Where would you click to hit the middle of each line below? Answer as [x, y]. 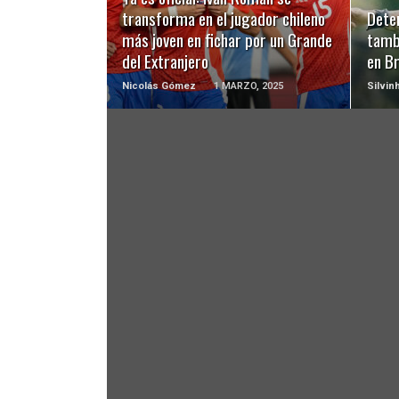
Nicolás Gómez [159, 86]
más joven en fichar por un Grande [228, 40]
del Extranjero [166, 61]
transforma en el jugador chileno [224, 19]
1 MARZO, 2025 [249, 86]
